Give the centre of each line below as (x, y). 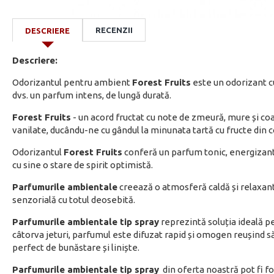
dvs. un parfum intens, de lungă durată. (92, 95)
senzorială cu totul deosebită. (75, 200)
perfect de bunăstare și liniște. (77, 247)
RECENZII (114, 30)
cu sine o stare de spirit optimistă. (83, 165)
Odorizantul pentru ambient (72, 82)
